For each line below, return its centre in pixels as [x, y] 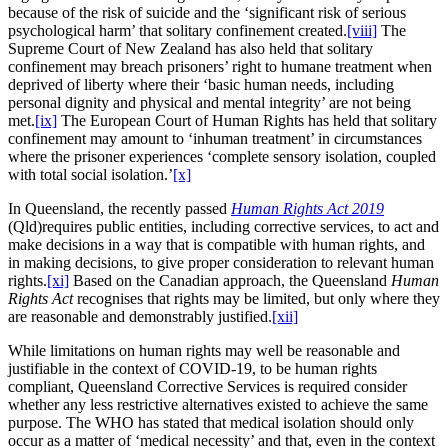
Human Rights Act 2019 [307, 208]
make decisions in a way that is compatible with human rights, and [216, 244]
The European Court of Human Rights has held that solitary [247, 120]
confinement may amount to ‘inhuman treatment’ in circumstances [215, 138]
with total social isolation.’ [90, 174]
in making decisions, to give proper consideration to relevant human [221, 262]
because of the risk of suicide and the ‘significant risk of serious [207, 12]
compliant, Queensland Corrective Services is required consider [207, 386]
